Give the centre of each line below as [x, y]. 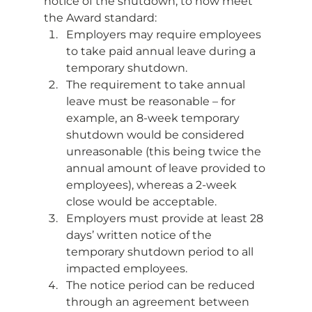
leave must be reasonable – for [152, 102]
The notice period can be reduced [162, 286]
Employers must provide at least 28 [166, 219]
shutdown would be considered [156, 135]
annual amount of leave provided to [167, 169]
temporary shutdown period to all [161, 252]
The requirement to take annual [157, 85]
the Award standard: [101, 18]
